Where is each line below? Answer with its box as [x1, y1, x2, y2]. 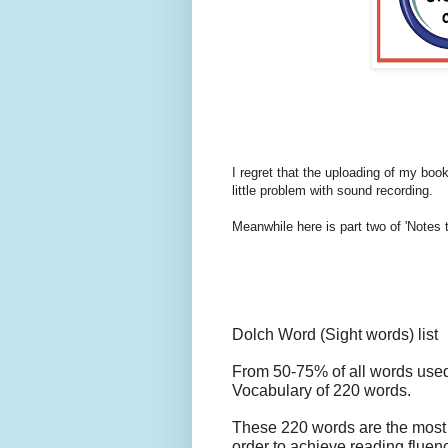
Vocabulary [232, 382, 312, 400]
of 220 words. [312, 382, 411, 400]
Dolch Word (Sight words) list [232, 326, 438, 344]
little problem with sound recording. [232, 183, 433, 199]
